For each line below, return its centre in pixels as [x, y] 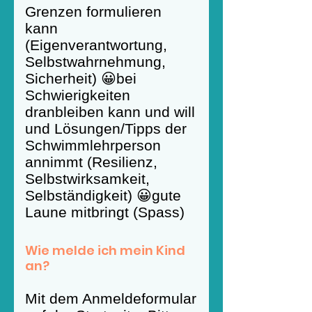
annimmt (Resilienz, [91, 162]
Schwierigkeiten [78, 95]
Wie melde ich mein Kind [105, 250]
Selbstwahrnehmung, [95, 62]
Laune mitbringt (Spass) [105, 212]
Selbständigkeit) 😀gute [103, 195]
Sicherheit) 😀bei [81, 78]
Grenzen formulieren [93, 11]
